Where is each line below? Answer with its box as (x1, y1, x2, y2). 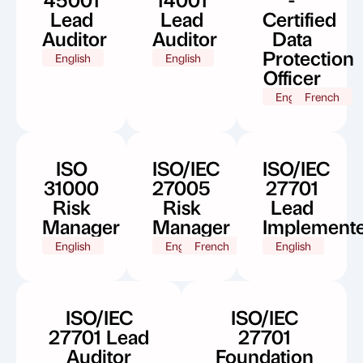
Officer (263, 63, 321, 90)
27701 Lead (49, 322, 149, 349)
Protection (263, 44, 354, 70)
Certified (263, 5, 336, 32)
